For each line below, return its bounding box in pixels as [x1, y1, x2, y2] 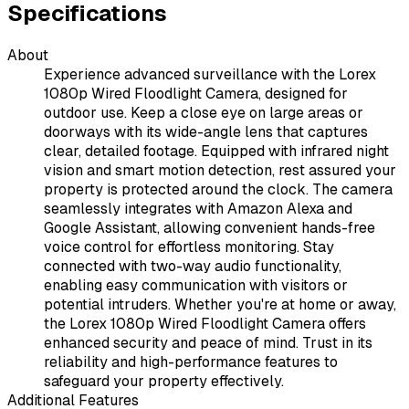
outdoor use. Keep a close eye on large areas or [44, 103, 363, 123]
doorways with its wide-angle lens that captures [44, 122, 368, 142]
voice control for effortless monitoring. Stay [44, 237, 334, 257]
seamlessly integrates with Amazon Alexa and [44, 199, 352, 219]
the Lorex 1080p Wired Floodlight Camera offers [44, 314, 366, 334]
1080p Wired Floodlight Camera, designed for [44, 84, 348, 104]
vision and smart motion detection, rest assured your [44, 161, 396, 181]
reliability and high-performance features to [44, 352, 338, 372]
